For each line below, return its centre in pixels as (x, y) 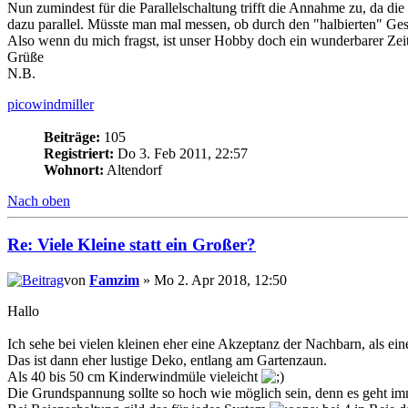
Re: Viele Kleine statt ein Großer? (132, 245)
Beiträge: (72, 137)
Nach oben (39, 200)
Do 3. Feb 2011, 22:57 (181, 153)
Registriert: (79, 153)
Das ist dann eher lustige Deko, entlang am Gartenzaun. (167, 361)
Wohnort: (74, 169)
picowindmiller (51, 104)
